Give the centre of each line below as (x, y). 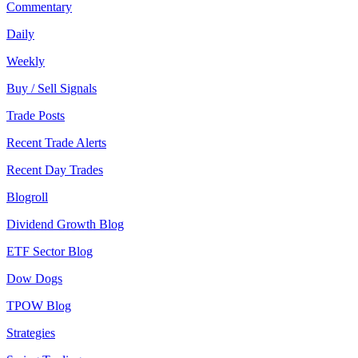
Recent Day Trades (55, 170)
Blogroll (27, 197)
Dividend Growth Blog (65, 225)
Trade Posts (36, 116)
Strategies (31, 333)
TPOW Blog (39, 306)
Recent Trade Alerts (56, 143)
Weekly (26, 62)
